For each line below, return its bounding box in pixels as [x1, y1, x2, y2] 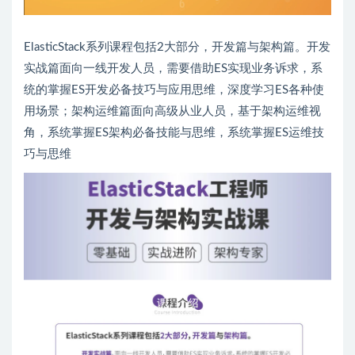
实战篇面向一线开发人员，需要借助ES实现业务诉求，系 [24, 62, 323, 74]
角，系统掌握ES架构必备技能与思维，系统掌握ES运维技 [24, 126, 324, 139]
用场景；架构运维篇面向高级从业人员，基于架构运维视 [24, 105, 321, 117]
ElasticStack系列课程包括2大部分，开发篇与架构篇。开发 [24, 40, 330, 53]
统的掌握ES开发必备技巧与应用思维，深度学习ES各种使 [24, 83, 324, 96]
